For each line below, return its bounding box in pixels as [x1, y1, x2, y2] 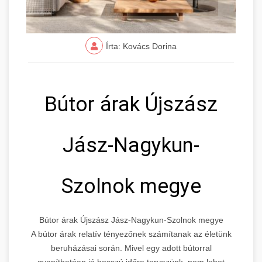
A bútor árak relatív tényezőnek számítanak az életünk [30, 229, 232, 239]
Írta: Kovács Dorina [106, 41, 177, 51]
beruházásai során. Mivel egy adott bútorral [50, 243, 212, 253]
